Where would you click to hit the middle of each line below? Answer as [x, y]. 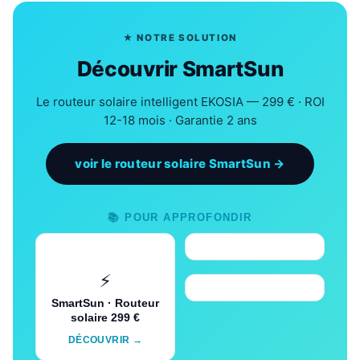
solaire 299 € [105, 317]
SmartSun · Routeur [105, 303]
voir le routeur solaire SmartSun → [180, 163]
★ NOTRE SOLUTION [180, 37]
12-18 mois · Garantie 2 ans [180, 120]
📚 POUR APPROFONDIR [180, 217]
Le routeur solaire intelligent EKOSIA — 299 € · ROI [180, 101]
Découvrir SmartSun [180, 68]
